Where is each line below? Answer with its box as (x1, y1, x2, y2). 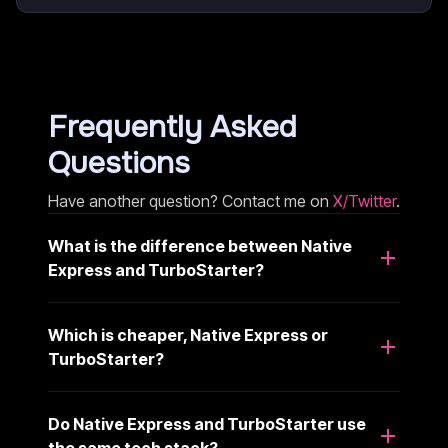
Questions (48, 144, 190, 182)
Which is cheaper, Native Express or (48, 325, 328, 345)
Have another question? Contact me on (48, 191, 333, 211)
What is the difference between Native (48, 236, 352, 256)
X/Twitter (333, 191, 396, 211)
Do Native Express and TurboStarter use (48, 414, 366, 434)
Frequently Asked (48, 108, 297, 146)
